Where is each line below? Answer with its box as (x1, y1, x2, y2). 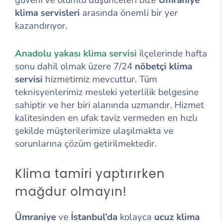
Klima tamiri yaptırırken (15, 165, 165, 182)
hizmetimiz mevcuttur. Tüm (43, 72, 157, 86)
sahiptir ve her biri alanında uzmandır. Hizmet (15, 98, 204, 111)
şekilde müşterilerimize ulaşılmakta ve (15, 124, 173, 137)
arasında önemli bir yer (80, 6, 178, 19)
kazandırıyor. (15, 19, 67, 32)
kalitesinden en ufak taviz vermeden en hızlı (15, 111, 197, 124)
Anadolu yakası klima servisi (15, 47, 137, 60)
